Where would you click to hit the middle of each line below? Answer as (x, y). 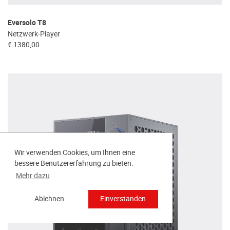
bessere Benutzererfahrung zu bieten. (74, 164)
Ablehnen (50, 199)
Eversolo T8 (27, 23)
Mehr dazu (33, 176)
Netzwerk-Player (34, 34)
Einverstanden (123, 199)
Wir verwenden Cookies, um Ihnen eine (75, 153)
